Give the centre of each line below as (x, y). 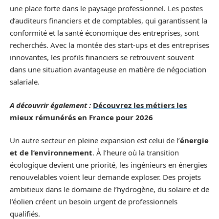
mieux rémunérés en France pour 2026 (81, 117)
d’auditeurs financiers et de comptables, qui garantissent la (109, 21)
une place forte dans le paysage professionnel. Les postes (106, 8)
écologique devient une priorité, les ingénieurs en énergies (109, 165)
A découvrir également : (50, 105)
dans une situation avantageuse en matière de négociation (108, 69)
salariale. (25, 82)
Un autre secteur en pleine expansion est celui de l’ (95, 140)
